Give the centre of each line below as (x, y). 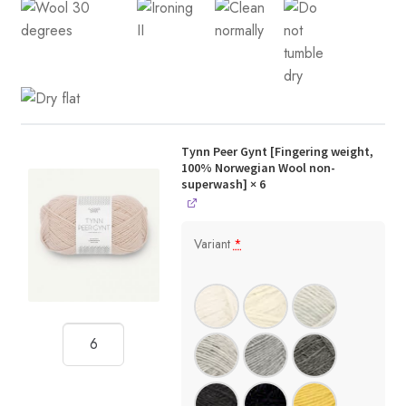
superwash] (214, 184)
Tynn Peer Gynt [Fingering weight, (277, 151)
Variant (213, 243)
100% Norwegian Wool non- (258, 167)
